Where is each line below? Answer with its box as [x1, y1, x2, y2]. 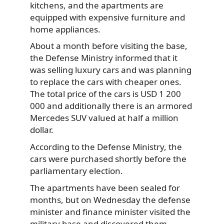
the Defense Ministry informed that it [30, 52, 177, 64]
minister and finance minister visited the [30, 205, 190, 217]
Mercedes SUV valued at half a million [30, 112, 178, 124]
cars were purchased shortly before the [30, 152, 186, 164]
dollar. [30, 124, 53, 136]
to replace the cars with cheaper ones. [30, 76, 181, 88]
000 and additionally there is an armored [30, 100, 192, 112]
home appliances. [30, 23, 100, 35]
